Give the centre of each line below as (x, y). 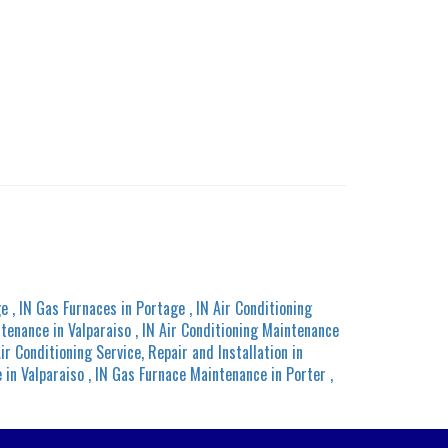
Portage (160, 307)
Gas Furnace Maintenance (189, 373)
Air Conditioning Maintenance (249, 329)
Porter (306, 373)
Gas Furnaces (76, 307)
